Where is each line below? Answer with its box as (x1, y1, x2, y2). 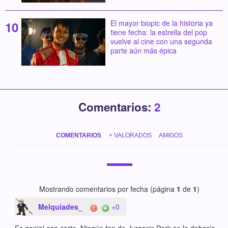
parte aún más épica (110, 45, 177, 56)
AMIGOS (158, 131, 183, 139)
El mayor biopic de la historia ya (110, 18, 213, 28)
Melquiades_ (38, 202, 83, 212)
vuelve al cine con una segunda (110, 36, 212, 47)
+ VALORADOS (108, 131, 152, 139)
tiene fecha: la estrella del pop (110, 27, 207, 38)
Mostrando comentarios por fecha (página (39, 184, 177, 194)
